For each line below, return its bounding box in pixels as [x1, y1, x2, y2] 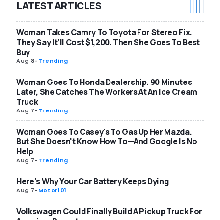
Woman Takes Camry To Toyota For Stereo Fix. [16, 27, 192, 38]
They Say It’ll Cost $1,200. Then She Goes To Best [16, 36, 200, 48]
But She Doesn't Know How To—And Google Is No [16, 136, 197, 147]
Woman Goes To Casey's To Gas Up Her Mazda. [16, 126, 192, 137]
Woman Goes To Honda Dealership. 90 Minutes [16, 76, 192, 87]
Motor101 [38, 186, 67, 194]
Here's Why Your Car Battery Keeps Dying [16, 175, 169, 187]
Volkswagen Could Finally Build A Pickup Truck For [16, 205, 202, 217]
